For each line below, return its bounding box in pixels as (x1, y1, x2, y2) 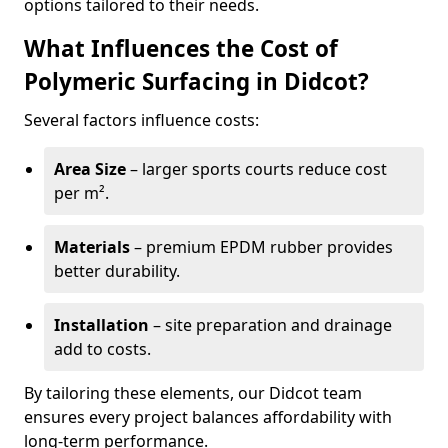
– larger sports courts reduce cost (126, 158, 387, 180)
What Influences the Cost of (24, 33, 338, 64)
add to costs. (54, 338, 151, 360)
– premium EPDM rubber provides (130, 236, 393, 258)
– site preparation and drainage (149, 314, 392, 336)
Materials (54, 236, 130, 258)
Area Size (54, 158, 126, 180)
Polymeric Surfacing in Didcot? (24, 66, 369, 97)
